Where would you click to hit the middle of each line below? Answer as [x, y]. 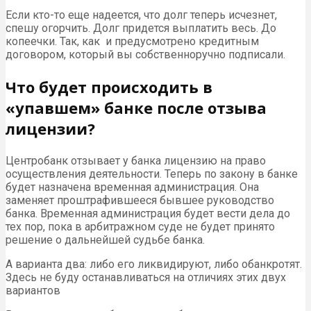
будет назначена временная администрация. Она [132, 187]
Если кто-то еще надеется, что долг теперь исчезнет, [141, 15]
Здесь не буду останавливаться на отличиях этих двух [146, 277]
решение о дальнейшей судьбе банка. [105, 239]
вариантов [33, 290]
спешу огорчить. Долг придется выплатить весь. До [141, 28]
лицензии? [50, 128]
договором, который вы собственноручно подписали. [145, 54]
